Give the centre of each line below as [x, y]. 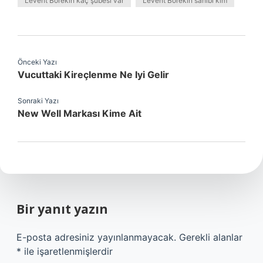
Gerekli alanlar [211, 237]
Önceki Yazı [37, 62]
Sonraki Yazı [38, 101]
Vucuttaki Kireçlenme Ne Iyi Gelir [93, 75]
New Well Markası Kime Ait [80, 113]
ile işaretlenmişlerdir [67, 251]
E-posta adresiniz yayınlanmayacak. [96, 237]
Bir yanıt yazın [62, 209]
